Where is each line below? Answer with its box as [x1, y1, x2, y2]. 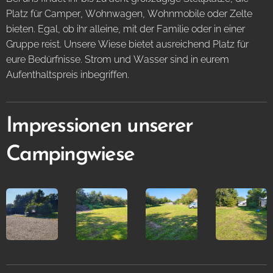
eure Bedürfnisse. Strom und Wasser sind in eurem [6, 54, 229, 65]
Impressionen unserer [6, 116, 193, 137]
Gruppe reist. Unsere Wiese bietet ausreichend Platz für [6, 38, 249, 50]
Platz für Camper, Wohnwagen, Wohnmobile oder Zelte [6, 8, 252, 19]
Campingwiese [6, 144, 134, 166]
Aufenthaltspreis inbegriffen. [6, 69, 129, 80]
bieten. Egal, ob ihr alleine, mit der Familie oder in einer [6, 23, 245, 35]
